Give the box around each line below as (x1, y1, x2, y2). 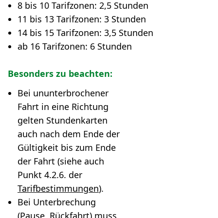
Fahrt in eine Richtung (18, 101, 109, 112)
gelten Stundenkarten (18, 114, 108, 126)
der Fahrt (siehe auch (18, 155, 104, 167)
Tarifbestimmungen (18, 182, 99, 194)
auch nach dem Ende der (18, 128, 120, 140)
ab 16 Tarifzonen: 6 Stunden (18, 40, 132, 52)
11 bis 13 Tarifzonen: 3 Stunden (18, 13, 146, 25)
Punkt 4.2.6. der (18, 169, 82, 181)
